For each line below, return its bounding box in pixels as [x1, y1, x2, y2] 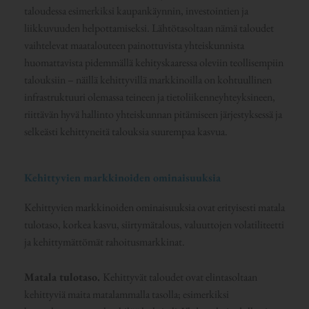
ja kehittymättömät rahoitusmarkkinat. [23, 235, 185, 250]
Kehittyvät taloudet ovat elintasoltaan [102, 270, 257, 285]
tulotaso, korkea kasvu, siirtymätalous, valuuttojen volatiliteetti [23, 217, 284, 232]
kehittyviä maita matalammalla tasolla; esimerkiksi [23, 287, 229, 302]
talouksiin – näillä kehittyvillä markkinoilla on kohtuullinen [23, 72, 272, 87]
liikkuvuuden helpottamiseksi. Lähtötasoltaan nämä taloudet [23, 20, 274, 35]
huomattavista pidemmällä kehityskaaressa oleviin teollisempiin [23, 54, 283, 70]
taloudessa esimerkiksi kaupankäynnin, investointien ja [23, 3, 248, 18]
